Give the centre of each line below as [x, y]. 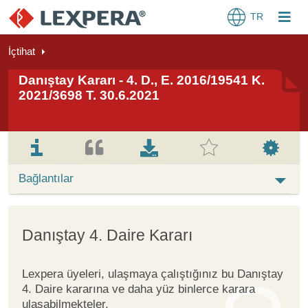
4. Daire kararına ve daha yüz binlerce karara [139, 289]
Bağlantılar [46, 179]
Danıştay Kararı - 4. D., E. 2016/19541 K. [142, 80]
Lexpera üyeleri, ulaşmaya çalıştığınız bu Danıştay [153, 274]
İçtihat [22, 52]
